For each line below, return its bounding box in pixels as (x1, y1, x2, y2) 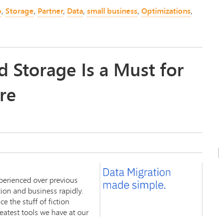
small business (87, 4, 137, 17)
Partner (38, 4, 63, 17)
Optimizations (141, 4, 191, 17)
